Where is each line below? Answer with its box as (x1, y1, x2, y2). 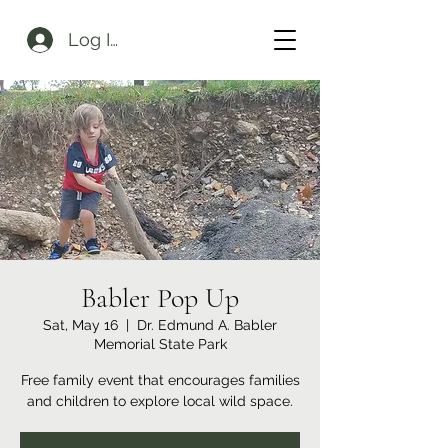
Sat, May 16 (43, 317, 118, 333)
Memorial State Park (93, 336, 227, 352)
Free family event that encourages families (20, 372, 300, 388)
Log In (68, 29, 122, 50)
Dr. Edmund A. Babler (137, 317, 277, 333)
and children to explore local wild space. (27, 393, 293, 409)
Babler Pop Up (81, 281, 239, 315)
